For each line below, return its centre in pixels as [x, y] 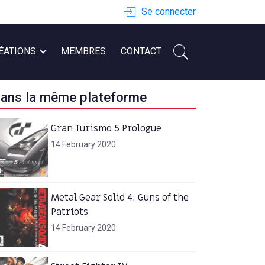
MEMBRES [83, 51]
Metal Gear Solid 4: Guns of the [119, 197]
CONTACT [141, 51]
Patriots [69, 211]
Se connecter [169, 12]
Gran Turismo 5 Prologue [106, 128]
